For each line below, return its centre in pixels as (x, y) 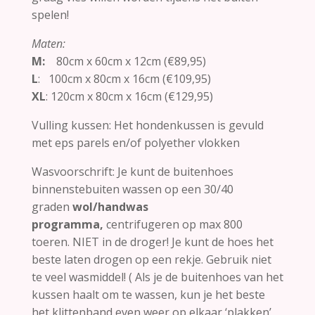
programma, (69, 224)
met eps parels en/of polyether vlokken (135, 142)
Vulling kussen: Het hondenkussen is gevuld (147, 125)
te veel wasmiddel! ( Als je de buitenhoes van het (157, 277)
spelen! (50, 14)
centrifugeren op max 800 (174, 224)
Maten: (48, 43)
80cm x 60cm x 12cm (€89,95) (128, 61)
